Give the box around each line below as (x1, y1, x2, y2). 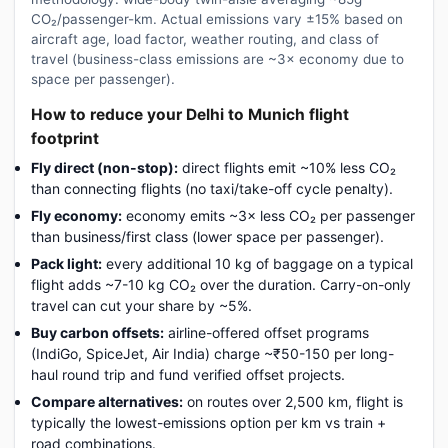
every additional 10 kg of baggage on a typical (102, 254, 413, 272)
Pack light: (31, 254, 102, 272)
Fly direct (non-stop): (31, 158, 178, 176)
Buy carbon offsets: (31, 323, 164, 341)
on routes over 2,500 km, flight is (183, 392, 403, 410)
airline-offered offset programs (164, 323, 369, 341)
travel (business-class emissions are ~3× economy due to (31, 50, 404, 67)
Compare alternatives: (31, 392, 183, 410)
